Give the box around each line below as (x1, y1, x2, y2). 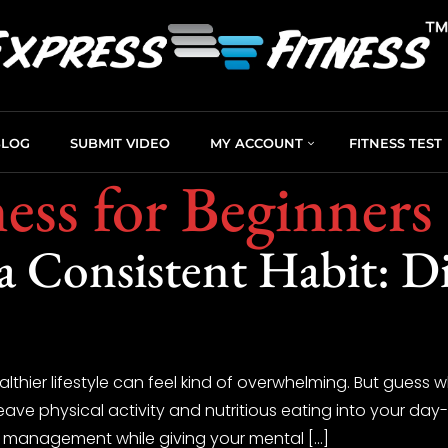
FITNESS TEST (349, 134, 442, 151)
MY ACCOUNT (210, 134, 303, 151)
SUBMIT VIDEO (70, 134, 170, 151)
